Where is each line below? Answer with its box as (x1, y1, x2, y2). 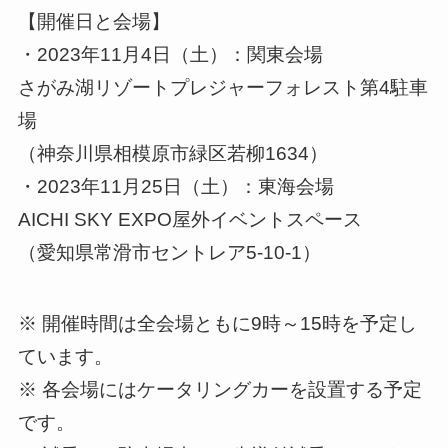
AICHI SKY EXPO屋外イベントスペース (17, 209, 362, 231)
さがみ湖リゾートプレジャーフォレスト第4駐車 (17, 77, 428, 99)
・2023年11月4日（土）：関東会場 (17, 44, 323, 66)
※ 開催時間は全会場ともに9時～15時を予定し (17, 312, 417, 334)
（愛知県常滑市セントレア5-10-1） (17, 242, 321, 264)
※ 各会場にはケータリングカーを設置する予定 (17, 378, 422, 400)
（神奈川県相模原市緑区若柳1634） (17, 143, 328, 165)
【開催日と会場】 (17, 11, 170, 33)
